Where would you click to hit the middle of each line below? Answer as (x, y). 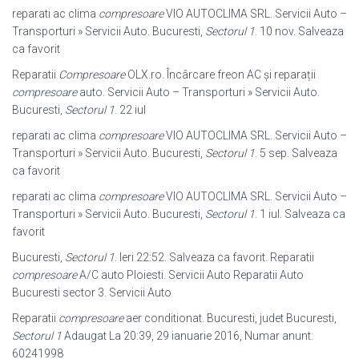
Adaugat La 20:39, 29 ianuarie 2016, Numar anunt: (188, 336)
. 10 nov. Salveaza (299, 31)
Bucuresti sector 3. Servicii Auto (92, 292)
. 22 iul (130, 110)
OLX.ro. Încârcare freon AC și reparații (220, 75)
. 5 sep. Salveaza (296, 153)
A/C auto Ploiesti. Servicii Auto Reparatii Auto (190, 275)
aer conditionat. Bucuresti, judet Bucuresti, (230, 318)
